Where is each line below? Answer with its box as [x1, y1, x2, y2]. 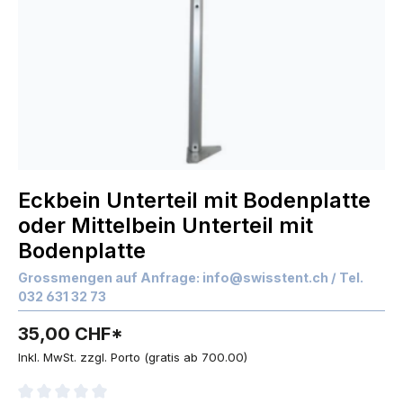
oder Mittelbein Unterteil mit [18, 212, 313, 238]
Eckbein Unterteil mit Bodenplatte [18, 187, 371, 213]
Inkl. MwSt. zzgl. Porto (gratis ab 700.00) [18, 350, 247, 364]
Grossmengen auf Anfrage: [18, 270, 200, 285]
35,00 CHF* [18, 323, 123, 345]
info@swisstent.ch [202, 270, 328, 285]
